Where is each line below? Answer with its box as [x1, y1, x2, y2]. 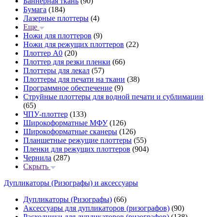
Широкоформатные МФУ [23, 119, 108, 127]
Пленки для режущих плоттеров [23, 145, 130, 153]
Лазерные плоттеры [23, 14, 89, 22]
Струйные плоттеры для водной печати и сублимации [23, 93, 203, 101]
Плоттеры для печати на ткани [23, 75, 125, 83]
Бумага [23, 5, 46, 14]
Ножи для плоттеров [23, 31, 92, 40]
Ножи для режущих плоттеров [23, 40, 124, 48]
